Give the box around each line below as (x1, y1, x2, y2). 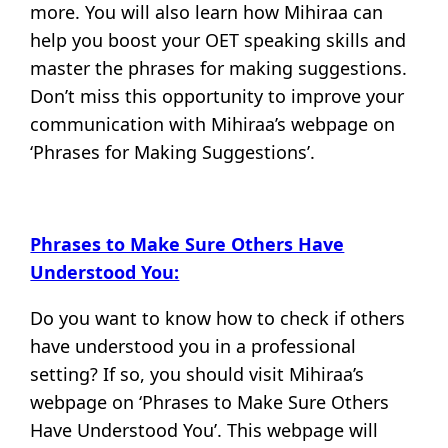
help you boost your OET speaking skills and (30, 28, 407, 53)
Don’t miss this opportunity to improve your (30, 84, 405, 109)
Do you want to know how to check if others (30, 306, 406, 331)
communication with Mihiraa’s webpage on (30, 112, 396, 137)
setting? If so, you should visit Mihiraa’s (30, 362, 365, 387)
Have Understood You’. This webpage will (30, 418, 379, 443)
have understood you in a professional (30, 334, 357, 359)
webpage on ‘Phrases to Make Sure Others (30, 390, 390, 415)
